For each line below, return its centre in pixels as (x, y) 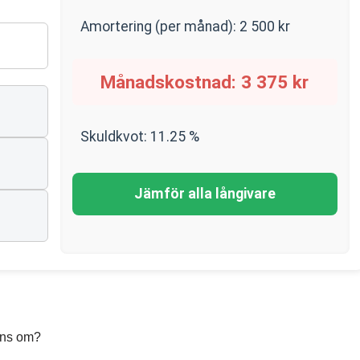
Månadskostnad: (171, 82)
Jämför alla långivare (205, 194)
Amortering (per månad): (160, 27)
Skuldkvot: (115, 137)
